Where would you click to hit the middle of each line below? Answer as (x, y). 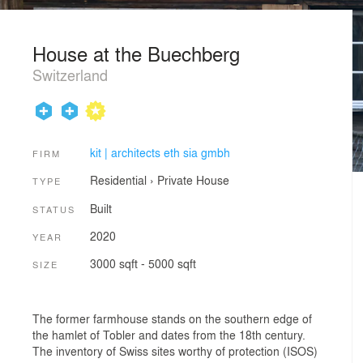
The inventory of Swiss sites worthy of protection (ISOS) (175, 350)
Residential (118, 180)
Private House (193, 180)
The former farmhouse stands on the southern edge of (172, 318)
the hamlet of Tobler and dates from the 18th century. (169, 334)
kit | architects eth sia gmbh (160, 152)
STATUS (54, 209)
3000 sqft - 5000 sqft (143, 264)
